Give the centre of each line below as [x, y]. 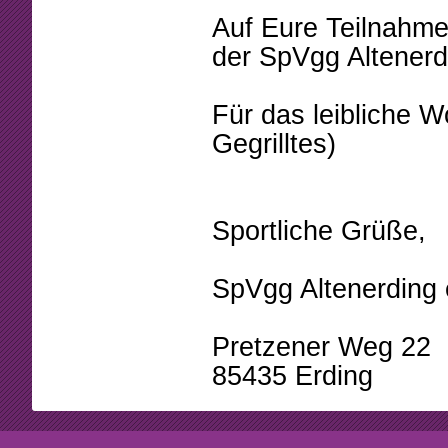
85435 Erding [292, 376]
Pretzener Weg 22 [321, 347]
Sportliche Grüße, [319, 231]
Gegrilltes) [274, 144]
